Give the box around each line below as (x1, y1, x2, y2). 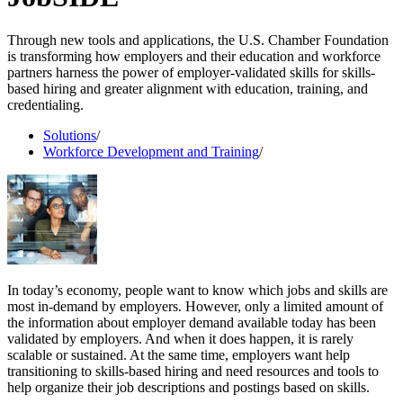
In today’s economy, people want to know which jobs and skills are (7, 282, 388, 299)
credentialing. (7, 97, 84, 113)
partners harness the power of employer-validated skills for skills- (7, 65, 375, 81)
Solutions (43, 128, 96, 144)
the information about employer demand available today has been (7, 315, 376, 331)
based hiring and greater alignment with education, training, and (7, 81, 368, 97)
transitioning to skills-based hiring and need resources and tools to (7, 363, 379, 380)
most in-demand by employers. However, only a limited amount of (7, 299, 383, 315)
